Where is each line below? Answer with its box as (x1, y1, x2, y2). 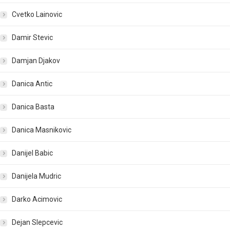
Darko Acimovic (12, 195, 62, 204)
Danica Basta (12, 103, 54, 111)
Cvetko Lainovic (12, 10, 62, 19)
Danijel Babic (12, 149, 53, 158)
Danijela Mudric (12, 172, 61, 181)
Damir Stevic (12, 33, 53, 42)
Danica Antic (12, 80, 52, 88)
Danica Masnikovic (12, 126, 71, 135)
